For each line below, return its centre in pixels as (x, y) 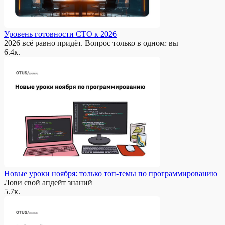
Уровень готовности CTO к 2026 (60, 34)
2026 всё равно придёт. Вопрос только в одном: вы (91, 43)
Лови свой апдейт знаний (48, 182)
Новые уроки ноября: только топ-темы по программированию (111, 173)
